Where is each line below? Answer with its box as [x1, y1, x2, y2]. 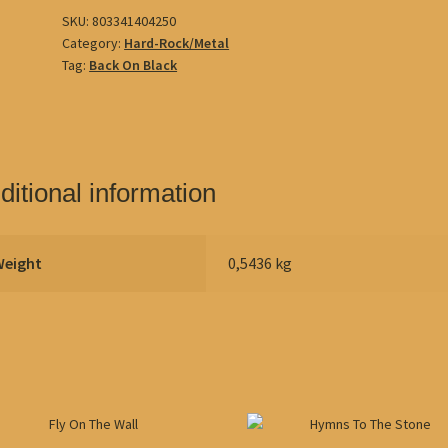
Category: [62, 33, 125, 52]
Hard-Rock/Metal [124, 33, 230, 52]
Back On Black [89, 55, 178, 74]
